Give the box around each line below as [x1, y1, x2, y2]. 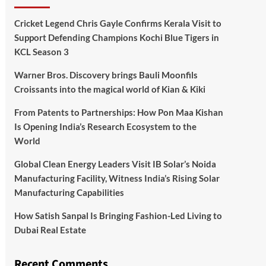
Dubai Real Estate [14, 224, 86, 236]
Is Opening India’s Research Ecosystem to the [14, 121, 197, 132]
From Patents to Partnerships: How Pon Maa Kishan [14, 107, 223, 118]
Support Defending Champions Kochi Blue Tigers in [14, 32, 219, 43]
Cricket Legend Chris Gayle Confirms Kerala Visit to [14, 18, 221, 29]
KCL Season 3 [14, 46, 69, 58]
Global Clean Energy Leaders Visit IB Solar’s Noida [14, 159, 216, 170]
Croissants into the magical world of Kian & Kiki [14, 84, 205, 95]
